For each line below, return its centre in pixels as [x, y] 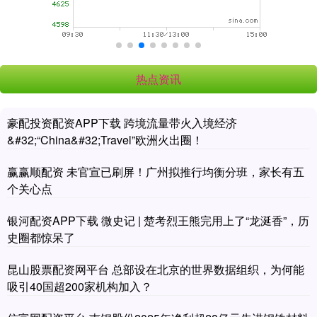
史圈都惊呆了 [41, 237]
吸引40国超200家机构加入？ [80, 286]
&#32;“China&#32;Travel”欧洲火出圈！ [105, 139]
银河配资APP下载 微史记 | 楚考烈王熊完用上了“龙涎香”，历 [158, 220]
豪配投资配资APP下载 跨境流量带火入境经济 [122, 122]
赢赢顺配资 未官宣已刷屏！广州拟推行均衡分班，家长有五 [156, 171]
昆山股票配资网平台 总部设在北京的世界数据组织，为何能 [156, 269]
